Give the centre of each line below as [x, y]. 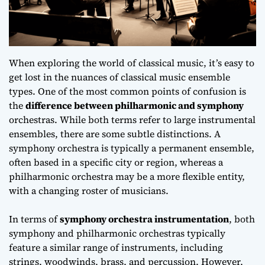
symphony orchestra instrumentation [144, 219]
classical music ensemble [175, 77]
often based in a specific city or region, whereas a [116, 162]
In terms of [34, 219]
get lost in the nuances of [65, 77]
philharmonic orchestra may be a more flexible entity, [127, 176]
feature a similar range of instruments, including [116, 247]
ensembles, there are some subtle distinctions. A [115, 133]
